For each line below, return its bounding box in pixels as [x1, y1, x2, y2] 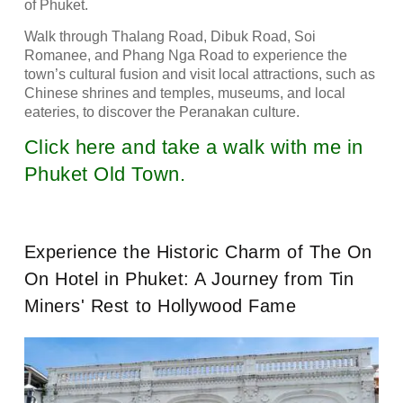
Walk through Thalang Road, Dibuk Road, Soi [23, 28, 316, 44]
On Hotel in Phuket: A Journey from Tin [23, 269, 354, 290]
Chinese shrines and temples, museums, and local [23, 85, 345, 101]
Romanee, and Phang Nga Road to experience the [23, 47, 347, 63]
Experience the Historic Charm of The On [23, 242, 372, 263]
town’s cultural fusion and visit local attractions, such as [23, 66, 375, 82]
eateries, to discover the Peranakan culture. [23, 103, 300, 120]
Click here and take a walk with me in [23, 136, 363, 159]
